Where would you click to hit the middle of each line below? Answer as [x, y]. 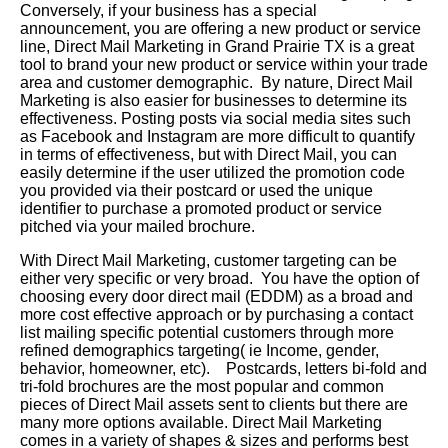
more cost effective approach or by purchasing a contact [216, 315]
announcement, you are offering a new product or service [220, 29]
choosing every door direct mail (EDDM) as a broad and [216, 297]
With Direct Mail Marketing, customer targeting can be [208, 261]
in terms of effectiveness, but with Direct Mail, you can [208, 155]
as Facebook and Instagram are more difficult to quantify [217, 137]
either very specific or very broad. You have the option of [219, 279]
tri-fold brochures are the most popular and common [202, 387]
